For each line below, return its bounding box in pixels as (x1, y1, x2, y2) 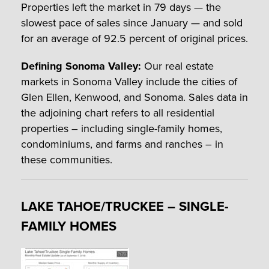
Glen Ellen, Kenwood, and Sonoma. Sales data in (21, 89, 248, 105)
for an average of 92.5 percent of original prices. (21, 30, 248, 46)
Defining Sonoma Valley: (21, 58, 141, 74)
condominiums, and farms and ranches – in (21, 136, 223, 152)
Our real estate (141, 58, 214, 74)
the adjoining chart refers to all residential (21, 104, 214, 121)
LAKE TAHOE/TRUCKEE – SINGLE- (21, 196, 229, 216)
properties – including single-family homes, (21, 120, 222, 136)
